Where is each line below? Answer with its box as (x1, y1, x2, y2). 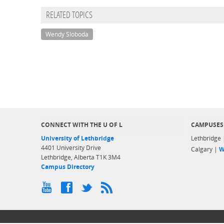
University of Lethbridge (41, 134, 114, 142)
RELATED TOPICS (46, 11, 92, 21)
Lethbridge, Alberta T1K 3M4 (41, 153, 120, 161)
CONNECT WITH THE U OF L (41, 121, 122, 128)
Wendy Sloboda (45, 30, 88, 38)
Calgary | (191, 145, 219, 153)
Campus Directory (41, 163, 94, 170)
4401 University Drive (41, 144, 101, 151)
